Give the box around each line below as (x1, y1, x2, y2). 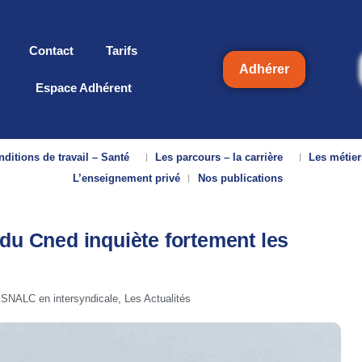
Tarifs (106, 44, 137, 57)
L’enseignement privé (72, 172, 180, 184)
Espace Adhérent (35, 81, 132, 95)
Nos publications (197, 172, 283, 184)
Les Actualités (124, 293, 191, 305)
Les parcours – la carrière (155, 151, 284, 163)
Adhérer (238, 62, 289, 76)
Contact (29, 44, 74, 57)
